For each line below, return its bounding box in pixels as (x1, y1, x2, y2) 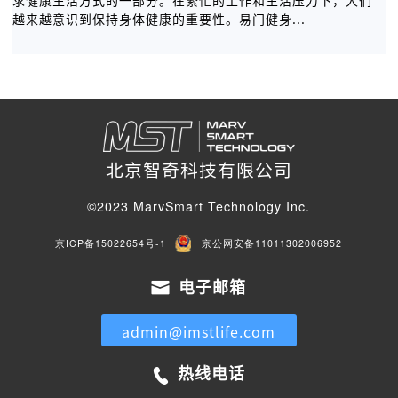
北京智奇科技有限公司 (105, 162, 292, 179)
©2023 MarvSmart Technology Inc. (87, 197, 311, 216)
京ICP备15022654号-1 (55, 236, 167, 251)
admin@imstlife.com (122, 324, 276, 339)
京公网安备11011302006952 (202, 236, 343, 251)
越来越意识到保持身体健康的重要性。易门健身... (12, 12, 306, 26)
